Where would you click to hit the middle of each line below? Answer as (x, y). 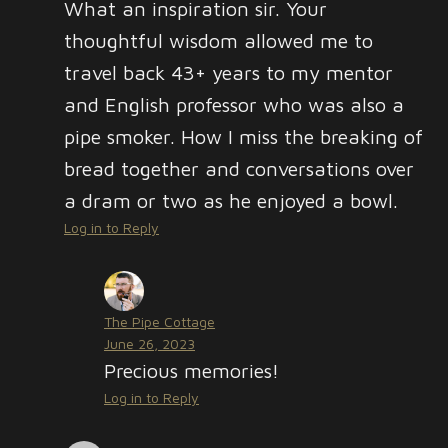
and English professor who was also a (234, 104)
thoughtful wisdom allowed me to (218, 40)
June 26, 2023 (149, 343)
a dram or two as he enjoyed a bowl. (231, 200)
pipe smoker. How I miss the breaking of (243, 136)
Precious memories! (191, 370)
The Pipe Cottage (159, 321)
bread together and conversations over (239, 168)
